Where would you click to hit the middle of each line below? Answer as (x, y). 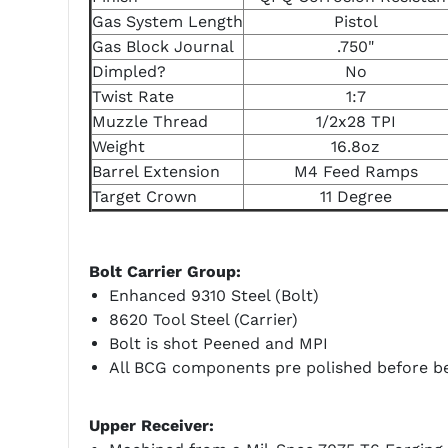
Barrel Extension (155, 172)
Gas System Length (167, 22)
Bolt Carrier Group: (164, 272)
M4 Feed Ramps (355, 172)
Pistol (355, 22)
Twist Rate (132, 97)
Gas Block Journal (162, 47)
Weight (118, 147)
